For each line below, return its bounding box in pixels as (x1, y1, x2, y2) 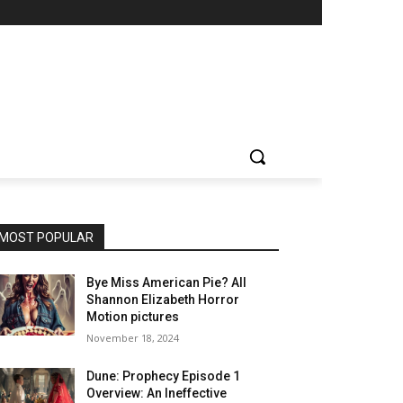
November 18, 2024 (86, 331, 180, 345)
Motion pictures (86, 309, 180, 324)
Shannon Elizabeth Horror (86, 292, 240, 307)
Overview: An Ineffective (86, 386, 228, 400)
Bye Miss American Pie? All (86, 275, 247, 290)
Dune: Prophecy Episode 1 (86, 369, 241, 383)
